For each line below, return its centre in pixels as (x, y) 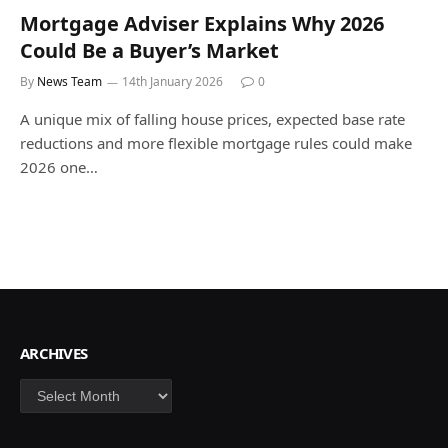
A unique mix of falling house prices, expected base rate (212, 118)
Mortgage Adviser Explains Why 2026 (202, 23)
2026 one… (59, 166)
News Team (69, 81)
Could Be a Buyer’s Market (149, 50)
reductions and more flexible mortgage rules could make (216, 142)
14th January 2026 (172, 81)
